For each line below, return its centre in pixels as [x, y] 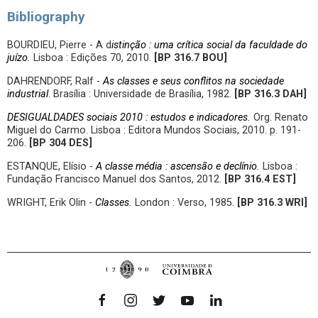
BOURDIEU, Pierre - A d [59, 45]
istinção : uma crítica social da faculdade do [209, 45]
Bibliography [46, 17]
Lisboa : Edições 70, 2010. [94, 58]
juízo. [20, 58]
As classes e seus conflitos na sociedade [193, 81]
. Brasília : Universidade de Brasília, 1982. [141, 94]
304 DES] [71, 143]
